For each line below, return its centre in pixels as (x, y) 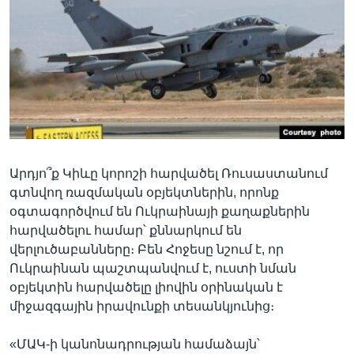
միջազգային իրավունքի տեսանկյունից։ (142, 306)
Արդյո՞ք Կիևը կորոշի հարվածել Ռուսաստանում (169, 173)
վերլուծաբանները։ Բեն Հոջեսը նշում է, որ (147, 249)
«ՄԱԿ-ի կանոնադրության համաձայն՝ (135, 344)
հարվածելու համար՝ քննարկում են (126, 230)
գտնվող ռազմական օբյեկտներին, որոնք (144, 192)
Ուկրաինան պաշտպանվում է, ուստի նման (153, 268)
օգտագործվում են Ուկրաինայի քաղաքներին (160, 211)
